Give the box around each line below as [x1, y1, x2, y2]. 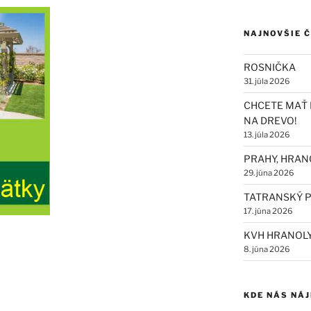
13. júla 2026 [243, 130, 289, 140]
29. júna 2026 [243, 168, 294, 178]
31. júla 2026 [243, 76, 289, 87]
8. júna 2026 [243, 244, 289, 255]
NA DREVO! [243, 115, 296, 127]
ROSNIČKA [243, 61, 296, 74]
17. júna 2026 [243, 206, 292, 217]
